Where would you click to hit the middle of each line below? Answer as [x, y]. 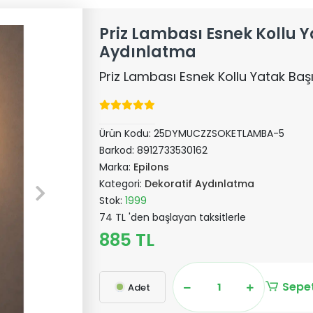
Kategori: [122, 184]
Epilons [152, 167]
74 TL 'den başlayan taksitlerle [173, 217]
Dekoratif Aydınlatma [200, 184]
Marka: [117, 167]
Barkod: [118, 150]
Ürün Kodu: [127, 133]
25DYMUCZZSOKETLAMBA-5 [219, 133]
